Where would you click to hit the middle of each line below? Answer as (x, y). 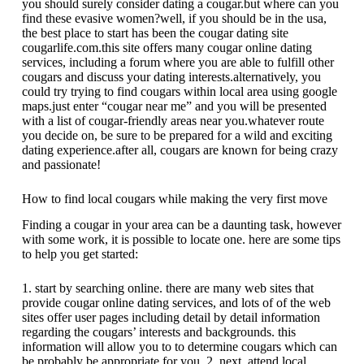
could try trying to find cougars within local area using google (179, 91)
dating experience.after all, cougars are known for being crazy (180, 149)
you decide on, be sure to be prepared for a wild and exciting (177, 135)
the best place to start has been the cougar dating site (155, 32)
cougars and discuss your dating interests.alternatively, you (171, 76)
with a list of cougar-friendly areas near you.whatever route (173, 120)
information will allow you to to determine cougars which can (179, 347)
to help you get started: (80, 254)
